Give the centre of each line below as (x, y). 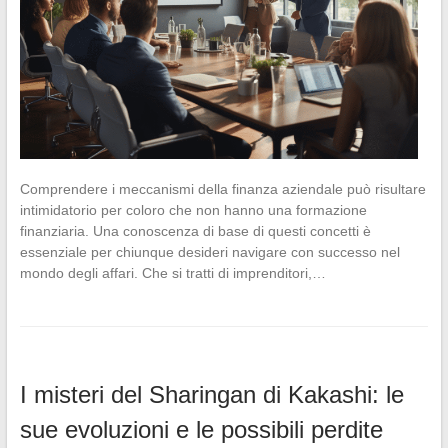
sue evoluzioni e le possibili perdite (201, 429)
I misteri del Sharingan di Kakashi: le (211, 394)
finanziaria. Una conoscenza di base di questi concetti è (195, 230)
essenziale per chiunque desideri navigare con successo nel (209, 251)
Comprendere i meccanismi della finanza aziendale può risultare (222, 188)
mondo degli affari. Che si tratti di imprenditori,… (172, 272)
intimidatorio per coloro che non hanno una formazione (193, 209)
